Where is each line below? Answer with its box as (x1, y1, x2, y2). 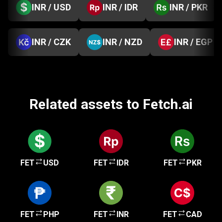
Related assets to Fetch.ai (29, 96, 193, 112)
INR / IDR (103, 2, 138, 12)
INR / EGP (174, 37, 213, 47)
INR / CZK (32, 37, 71, 47)
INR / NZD (103, 37, 142, 47)
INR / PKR (169, 2, 208, 12)
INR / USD (32, 2, 71, 12)
